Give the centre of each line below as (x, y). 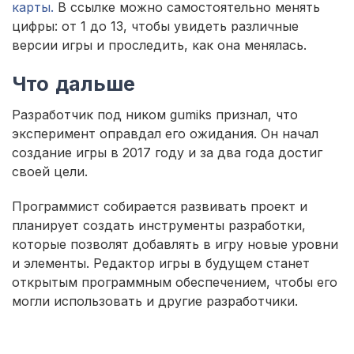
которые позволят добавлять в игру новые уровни (175, 245)
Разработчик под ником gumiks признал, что (155, 115)
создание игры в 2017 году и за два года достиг (167, 153)
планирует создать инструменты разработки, (159, 226)
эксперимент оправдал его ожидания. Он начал (165, 134)
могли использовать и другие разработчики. (155, 301)
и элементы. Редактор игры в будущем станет (161, 264)
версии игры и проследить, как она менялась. (159, 45)
